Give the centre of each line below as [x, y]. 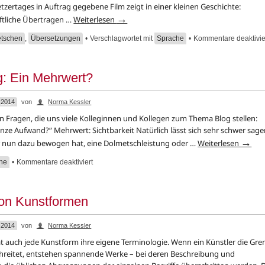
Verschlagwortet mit [122, 38]
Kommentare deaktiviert [55, 162]
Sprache [171, 38]
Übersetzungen [56, 38]
